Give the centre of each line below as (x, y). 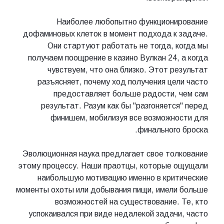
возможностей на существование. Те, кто (131, 202)
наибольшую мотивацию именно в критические (123, 178)
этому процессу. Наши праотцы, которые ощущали (113, 166)
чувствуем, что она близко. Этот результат (128, 70)
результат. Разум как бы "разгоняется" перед (124, 106)
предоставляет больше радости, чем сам (131, 94)
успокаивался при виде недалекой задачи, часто (118, 214)
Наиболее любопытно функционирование (132, 22)
